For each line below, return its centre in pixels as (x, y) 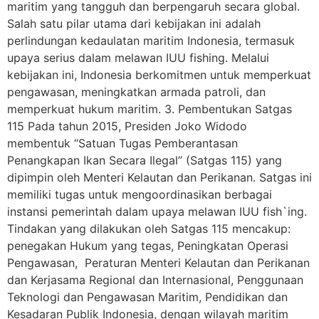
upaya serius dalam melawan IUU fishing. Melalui (138, 58)
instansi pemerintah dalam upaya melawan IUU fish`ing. (157, 212)
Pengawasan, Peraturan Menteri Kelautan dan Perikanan (158, 263)
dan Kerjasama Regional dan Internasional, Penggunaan (155, 280)
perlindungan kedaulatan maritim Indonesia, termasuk (151, 41)
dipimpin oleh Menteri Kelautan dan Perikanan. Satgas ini (159, 178)
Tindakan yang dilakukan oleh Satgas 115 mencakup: (149, 229)
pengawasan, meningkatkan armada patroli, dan (136, 92)
